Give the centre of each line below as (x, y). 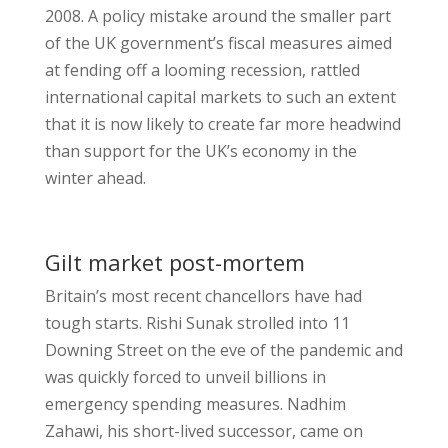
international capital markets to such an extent (220, 97)
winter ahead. (95, 178)
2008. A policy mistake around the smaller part (217, 16)
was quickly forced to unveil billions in (185, 377)
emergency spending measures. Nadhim (195, 404)
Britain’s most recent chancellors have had (203, 296)
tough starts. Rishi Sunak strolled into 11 (197, 323)
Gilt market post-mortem (174, 262)
